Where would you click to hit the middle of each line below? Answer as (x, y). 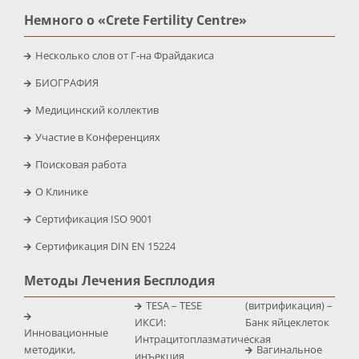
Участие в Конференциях (97, 137)
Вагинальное (289, 349)
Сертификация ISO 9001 (93, 218)
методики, (49, 349)
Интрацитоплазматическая (202, 339)
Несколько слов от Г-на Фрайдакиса (124, 55)
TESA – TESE (173, 305)
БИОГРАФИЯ (67, 82)
